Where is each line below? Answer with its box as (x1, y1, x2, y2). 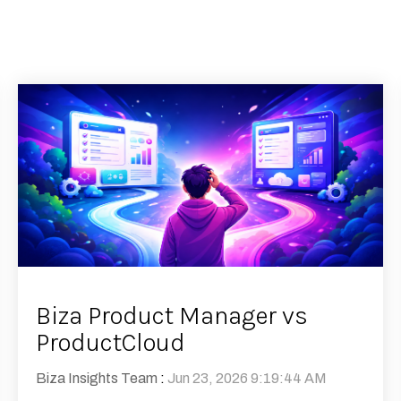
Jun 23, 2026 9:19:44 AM (167, 371, 327, 387)
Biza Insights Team (36, 371, 158, 387)
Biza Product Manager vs (36, 301, 308, 331)
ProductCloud (36, 328, 185, 358)
